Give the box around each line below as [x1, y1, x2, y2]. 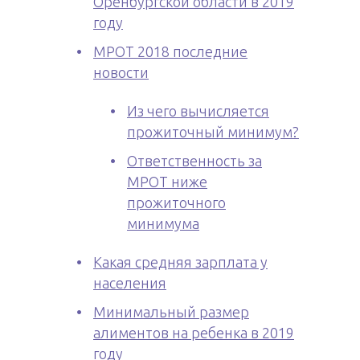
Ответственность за [127, 153, 262, 169]
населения [93, 275, 166, 291]
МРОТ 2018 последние [93, 43, 247, 59]
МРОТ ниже [127, 174, 207, 190]
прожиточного [127, 194, 226, 211]
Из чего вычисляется [127, 103, 269, 119]
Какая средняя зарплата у [93, 254, 268, 270]
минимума [127, 215, 199, 231]
